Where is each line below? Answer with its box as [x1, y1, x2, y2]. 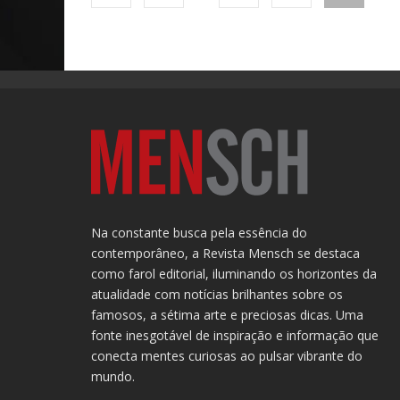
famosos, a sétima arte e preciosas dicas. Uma [91, 306, 363, 323]
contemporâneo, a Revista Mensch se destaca [91, 245, 360, 262]
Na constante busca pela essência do [91, 224, 307, 241]
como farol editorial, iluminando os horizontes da [91, 265, 377, 282]
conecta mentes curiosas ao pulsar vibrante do [91, 347, 362, 364]
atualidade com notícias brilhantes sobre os [91, 286, 343, 303]
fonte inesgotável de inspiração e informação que [91, 327, 379, 344]
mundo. [91, 368, 135, 385]
